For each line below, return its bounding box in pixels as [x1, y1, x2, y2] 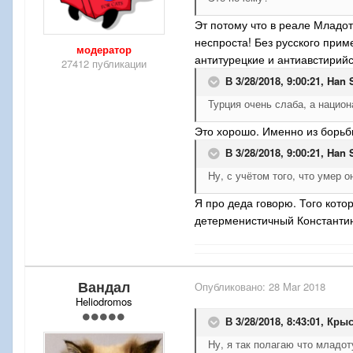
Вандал [78, 277, 130, 298]
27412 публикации [61, 56, 147, 72]
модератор [76, 42, 132, 58]
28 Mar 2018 [269, 279, 325, 295]
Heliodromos [76, 294, 132, 310]
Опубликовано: [195, 279, 269, 295]
